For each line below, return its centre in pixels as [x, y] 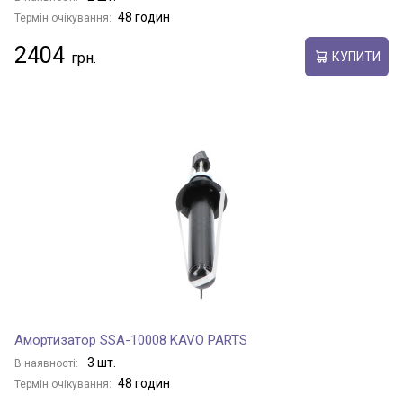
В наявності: [48, 363]
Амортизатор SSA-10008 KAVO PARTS [131, 340]
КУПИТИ [356, 56]
